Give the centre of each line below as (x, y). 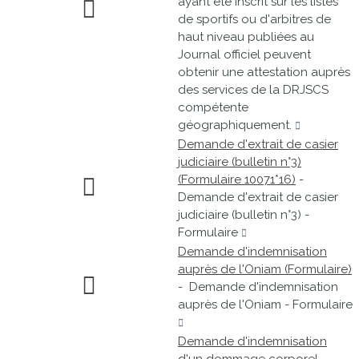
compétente (213, 107)
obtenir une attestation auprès (264, 72)
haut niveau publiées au (246, 37)
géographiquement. (236, 125)
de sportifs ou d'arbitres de (254, 19)
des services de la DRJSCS (253, 90)
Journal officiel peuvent (244, 54)
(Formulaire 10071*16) (237, 179)
